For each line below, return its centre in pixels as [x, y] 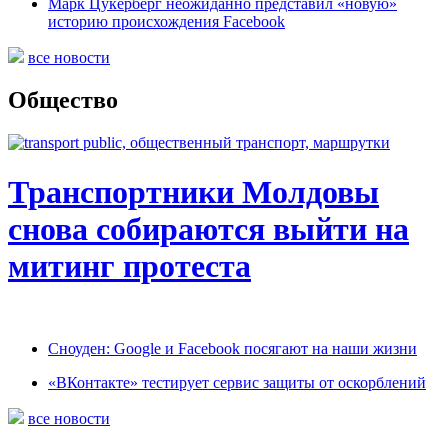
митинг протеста [129, 265]
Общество [63, 100]
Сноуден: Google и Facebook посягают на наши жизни [232, 349]
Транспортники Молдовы [193, 191]
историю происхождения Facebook [166, 22]
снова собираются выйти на [208, 228]
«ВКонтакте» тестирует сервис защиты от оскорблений [237, 383]
